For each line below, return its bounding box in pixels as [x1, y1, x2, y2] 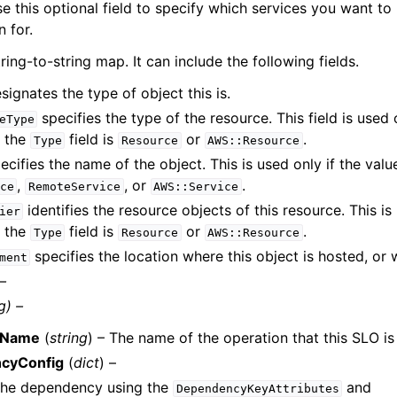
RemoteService [27, 180, 121, 193]
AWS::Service [153, 180, 239, 193]
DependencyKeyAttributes [175, 382, 339, 395]
